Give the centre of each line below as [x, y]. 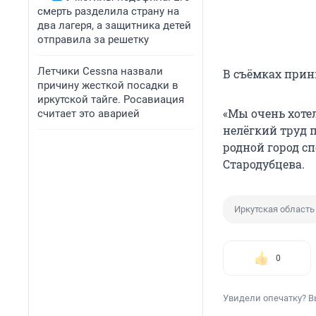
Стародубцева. [264, 164]
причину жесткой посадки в [108, 85]
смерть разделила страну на [108, 11]
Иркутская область [274, 209]
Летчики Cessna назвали [100, 71]
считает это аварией [89, 114]
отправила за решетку [93, 39]
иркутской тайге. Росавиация [111, 99]
